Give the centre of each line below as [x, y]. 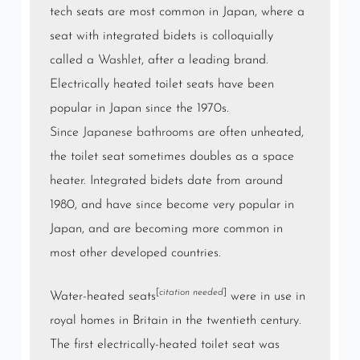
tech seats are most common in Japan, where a [177, 12]
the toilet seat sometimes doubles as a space [172, 157]
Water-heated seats [102, 297]
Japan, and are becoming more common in [166, 229]
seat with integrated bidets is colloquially [161, 37]
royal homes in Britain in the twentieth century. [175, 321]
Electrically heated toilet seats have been [162, 85]
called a [74, 61]
